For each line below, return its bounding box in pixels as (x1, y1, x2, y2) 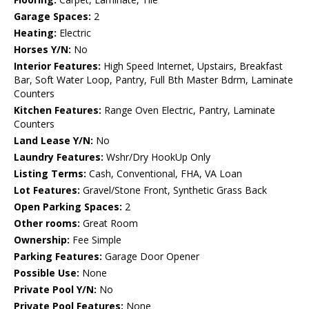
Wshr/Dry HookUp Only (103, 150, 210, 164)
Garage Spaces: (14, 10, 91, 23)
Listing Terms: (14, 167, 86, 181)
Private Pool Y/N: (14, 283, 97, 297)
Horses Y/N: (14, 43, 71, 57)
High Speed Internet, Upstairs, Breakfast (101, 59, 283, 73)
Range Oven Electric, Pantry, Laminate (101, 103, 275, 117)
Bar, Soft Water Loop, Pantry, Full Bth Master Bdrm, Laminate (14, 73, 293, 87)
